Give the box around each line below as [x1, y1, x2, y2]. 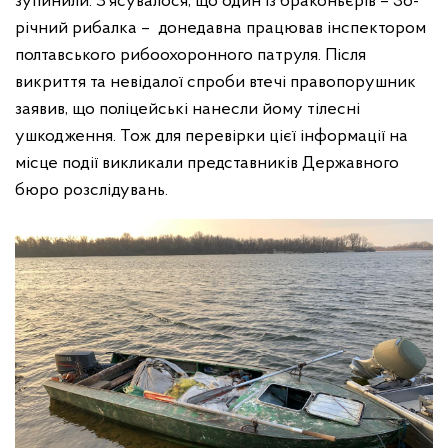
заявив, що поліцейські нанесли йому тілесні [15, 100, 360, 120]
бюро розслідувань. [15, 181, 168, 201]
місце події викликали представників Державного [15, 154, 399, 174]
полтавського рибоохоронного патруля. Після [15, 46, 366, 66]
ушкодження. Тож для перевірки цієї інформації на [15, 127, 408, 147]
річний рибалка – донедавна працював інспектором [15, 19, 426, 39]
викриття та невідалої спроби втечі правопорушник [15, 73, 416, 93]
